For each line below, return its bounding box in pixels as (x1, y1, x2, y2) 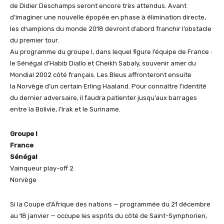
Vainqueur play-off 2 (10, 164, 73, 172)
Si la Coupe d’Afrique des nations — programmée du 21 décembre (10, 200, 210, 208)
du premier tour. (10, 36, 59, 44)
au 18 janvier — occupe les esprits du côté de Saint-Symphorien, (10, 212, 207, 219)
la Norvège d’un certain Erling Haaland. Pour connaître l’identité (10, 82, 206, 90)
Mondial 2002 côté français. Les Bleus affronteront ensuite (10, 71, 191, 78)
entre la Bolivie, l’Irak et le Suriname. (10, 105, 120, 113)
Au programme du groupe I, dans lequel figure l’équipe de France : (10, 48, 212, 55)
